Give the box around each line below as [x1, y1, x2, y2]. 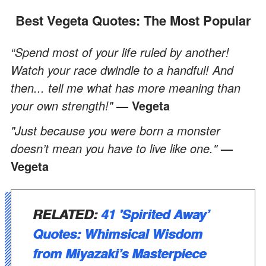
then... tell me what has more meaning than [11, 78, 240, 96]
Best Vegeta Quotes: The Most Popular [24, 10, 251, 30]
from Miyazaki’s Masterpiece [33, 243, 206, 262]
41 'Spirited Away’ [101, 204, 210, 223]
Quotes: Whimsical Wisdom [33, 223, 202, 243]
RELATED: [33, 204, 101, 223]
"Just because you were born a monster [11, 121, 220, 139]
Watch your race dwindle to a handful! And [11, 61, 233, 78]
